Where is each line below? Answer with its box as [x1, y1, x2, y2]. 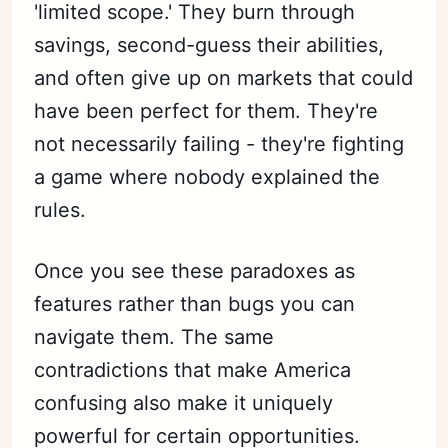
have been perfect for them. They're [34, 98, 379, 123]
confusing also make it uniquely [34, 390, 334, 415]
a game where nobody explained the [34, 164, 381, 189]
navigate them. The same [34, 324, 275, 349]
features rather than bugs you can [34, 291, 356, 316]
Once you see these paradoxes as [34, 258, 356, 283]
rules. [34, 197, 87, 222]
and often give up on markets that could [34, 65, 414, 90]
